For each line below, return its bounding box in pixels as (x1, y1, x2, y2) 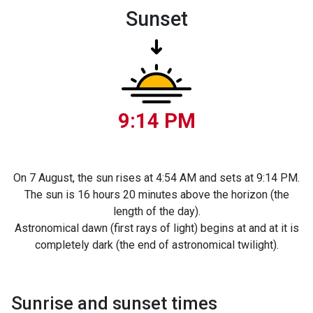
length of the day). (112, 205, 201, 218)
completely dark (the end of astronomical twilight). (34, 238, 279, 252)
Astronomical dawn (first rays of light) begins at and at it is (14, 221, 299, 235)
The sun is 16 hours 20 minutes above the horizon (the (24, 188, 289, 201)
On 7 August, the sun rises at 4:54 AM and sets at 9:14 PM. (13, 171, 300, 184)
